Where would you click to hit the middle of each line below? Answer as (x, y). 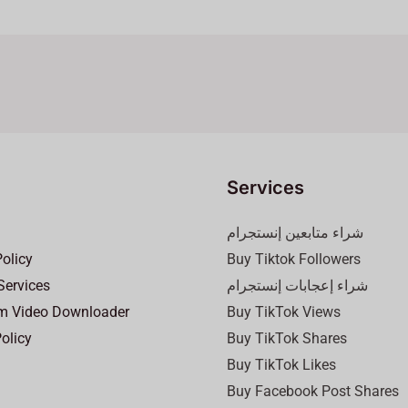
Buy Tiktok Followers (294, 259)
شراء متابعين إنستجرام (295, 232)
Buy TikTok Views (284, 311)
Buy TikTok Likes (281, 364)
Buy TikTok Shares (287, 338)
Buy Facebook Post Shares (313, 391)
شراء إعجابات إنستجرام (297, 285)
